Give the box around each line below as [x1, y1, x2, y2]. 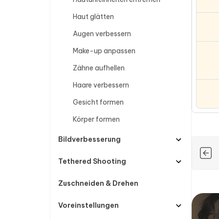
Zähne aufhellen [73, 64, 125, 72]
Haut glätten [73, 12, 114, 21]
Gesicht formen [73, 98, 124, 107]
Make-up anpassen [73, 46, 135, 55]
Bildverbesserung [58, 135, 121, 144]
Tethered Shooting [58, 157, 126, 166]
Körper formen [73, 115, 120, 124]
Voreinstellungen [58, 201, 119, 210]
